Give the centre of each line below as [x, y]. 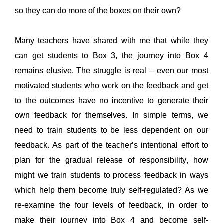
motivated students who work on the [81, 85]
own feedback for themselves [70, 115]
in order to [188, 205]
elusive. [60, 70]
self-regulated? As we [167, 190]
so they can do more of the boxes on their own [96, 10]
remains [29, 70]
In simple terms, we [170, 115]
